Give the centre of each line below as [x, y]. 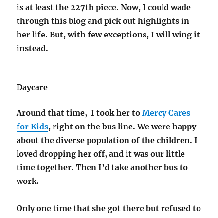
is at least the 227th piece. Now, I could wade [104, 8]
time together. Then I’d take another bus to [102, 168]
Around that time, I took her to [80, 113]
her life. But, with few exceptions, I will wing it [109, 35]
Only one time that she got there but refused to [109, 209]
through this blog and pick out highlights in [103, 21]
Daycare [32, 87]
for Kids [33, 127]
